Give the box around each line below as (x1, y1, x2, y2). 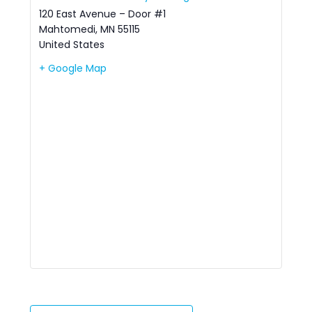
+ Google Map (39, 61, 107, 75)
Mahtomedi (39, 22, 96, 36)
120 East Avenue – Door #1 (39, 6, 166, 21)
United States (39, 37, 105, 52)
